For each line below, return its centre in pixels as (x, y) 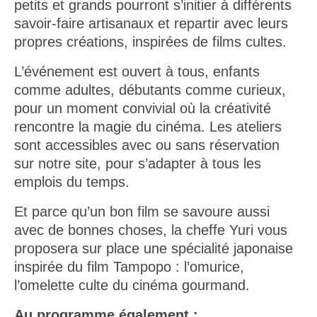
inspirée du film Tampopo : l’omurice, (129, 266)
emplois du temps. (72, 181)
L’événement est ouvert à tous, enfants (137, 71)
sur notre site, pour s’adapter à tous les (138, 163)
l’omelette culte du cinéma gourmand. (132, 285)
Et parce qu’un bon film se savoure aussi (142, 211)
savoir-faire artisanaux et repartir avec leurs (151, 23)
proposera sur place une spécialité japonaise (154, 248)
